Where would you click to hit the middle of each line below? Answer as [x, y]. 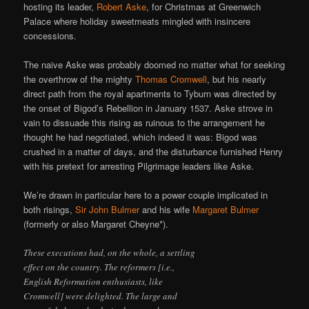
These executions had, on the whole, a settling [110, 253]
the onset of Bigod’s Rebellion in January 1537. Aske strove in [148, 108]
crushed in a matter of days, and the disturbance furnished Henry [153, 152]
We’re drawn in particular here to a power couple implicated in [146, 195]
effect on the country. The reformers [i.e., [99, 267]
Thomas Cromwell [171, 79]
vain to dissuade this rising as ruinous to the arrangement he [144, 123]
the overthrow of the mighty [80, 79]
